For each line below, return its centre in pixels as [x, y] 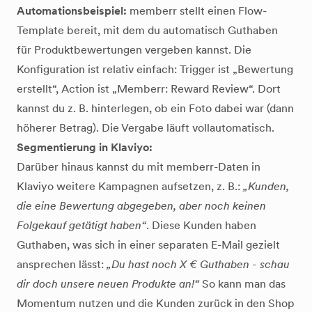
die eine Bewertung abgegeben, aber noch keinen [141, 206]
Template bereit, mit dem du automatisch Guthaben [147, 30]
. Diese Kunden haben [201, 225]
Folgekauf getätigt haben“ [81, 225]
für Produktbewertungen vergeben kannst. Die [134, 50]
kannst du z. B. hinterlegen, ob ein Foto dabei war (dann [155, 108]
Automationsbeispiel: [72, 11]
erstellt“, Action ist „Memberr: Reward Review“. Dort [149, 89]
